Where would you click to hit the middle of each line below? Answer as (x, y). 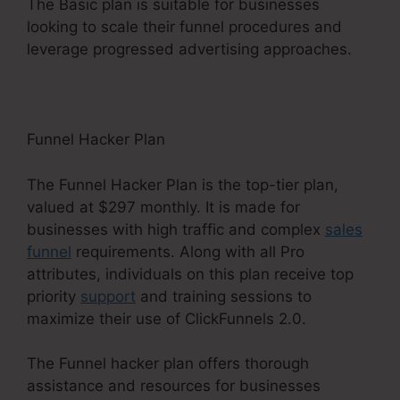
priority (54, 296)
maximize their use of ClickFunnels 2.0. (167, 318)
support (108, 296)
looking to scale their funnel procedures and (184, 27)
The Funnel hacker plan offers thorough (168, 364)
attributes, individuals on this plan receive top (190, 274)
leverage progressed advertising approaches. (189, 50)
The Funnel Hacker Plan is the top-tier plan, (183, 184)
